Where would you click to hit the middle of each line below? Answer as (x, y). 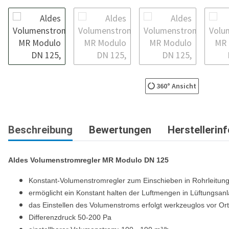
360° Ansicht (175, 86)
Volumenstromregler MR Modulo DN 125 (99, 160)
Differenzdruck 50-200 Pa (70, 217)
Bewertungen (120, 130)
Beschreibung (40, 130)
